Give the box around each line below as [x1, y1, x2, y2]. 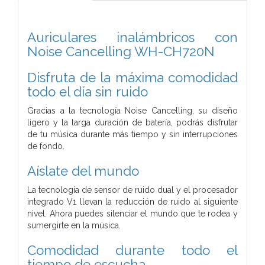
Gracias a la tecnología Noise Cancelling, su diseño [27, 105, 238, 115]
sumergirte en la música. [27, 220, 121, 230]
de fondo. [27, 141, 64, 151]
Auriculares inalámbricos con [27, 29, 238, 45]
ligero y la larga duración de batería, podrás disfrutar [27, 117, 238, 127]
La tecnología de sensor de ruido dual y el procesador [27, 185, 238, 195]
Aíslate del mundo [27, 163, 139, 179]
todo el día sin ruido [27, 83, 148, 99]
